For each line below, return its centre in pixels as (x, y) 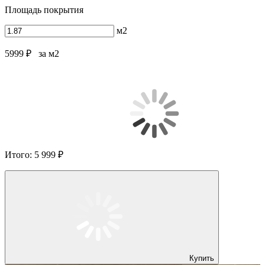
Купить (202, 258)
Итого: (20, 154)
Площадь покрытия (44, 9)
